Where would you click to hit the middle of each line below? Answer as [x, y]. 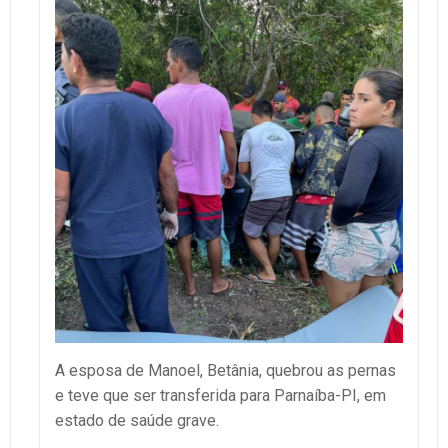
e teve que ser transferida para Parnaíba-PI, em [220, 395]
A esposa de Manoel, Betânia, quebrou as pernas [225, 370]
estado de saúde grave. [137, 420]
